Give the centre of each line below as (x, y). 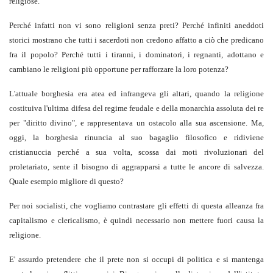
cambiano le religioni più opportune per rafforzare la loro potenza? (119, 69)
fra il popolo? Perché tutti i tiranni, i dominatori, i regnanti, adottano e (136, 55)
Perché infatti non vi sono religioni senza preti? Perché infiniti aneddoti (136, 26)
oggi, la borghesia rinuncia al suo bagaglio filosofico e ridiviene (136, 138)
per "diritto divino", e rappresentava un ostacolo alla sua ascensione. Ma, (136, 123)
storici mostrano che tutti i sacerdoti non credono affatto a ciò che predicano (136, 40)
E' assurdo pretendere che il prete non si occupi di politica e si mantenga (136, 260)
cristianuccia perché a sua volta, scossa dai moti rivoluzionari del (136, 152)
